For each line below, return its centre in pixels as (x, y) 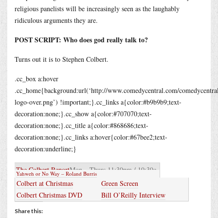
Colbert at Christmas (45, 183)
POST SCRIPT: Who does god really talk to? (81, 39)
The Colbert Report (43, 169)
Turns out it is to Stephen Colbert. (62, 59)
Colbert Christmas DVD (49, 195)
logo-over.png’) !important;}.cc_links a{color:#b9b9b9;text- (98, 102)
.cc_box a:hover (36, 78)
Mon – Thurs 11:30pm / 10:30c (113, 169)
